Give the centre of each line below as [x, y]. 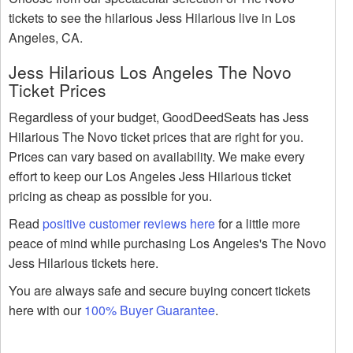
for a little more [258, 224]
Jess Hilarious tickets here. [84, 263]
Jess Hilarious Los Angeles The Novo [150, 72]
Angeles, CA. [46, 38]
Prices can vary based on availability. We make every [157, 157]
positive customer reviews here [129, 224]
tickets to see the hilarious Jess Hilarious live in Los [152, 18]
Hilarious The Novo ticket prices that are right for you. [156, 137]
